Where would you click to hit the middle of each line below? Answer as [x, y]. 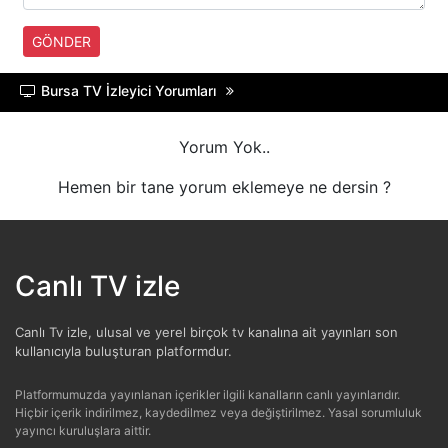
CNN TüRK [130, 268]
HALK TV [124, 64]
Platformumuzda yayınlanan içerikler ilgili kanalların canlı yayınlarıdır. [207, 394]
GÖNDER [61, 41]
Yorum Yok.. [224, 147]
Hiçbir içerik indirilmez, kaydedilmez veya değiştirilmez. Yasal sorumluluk [218, 412]
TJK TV [117, 370]
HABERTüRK [138, 13]
